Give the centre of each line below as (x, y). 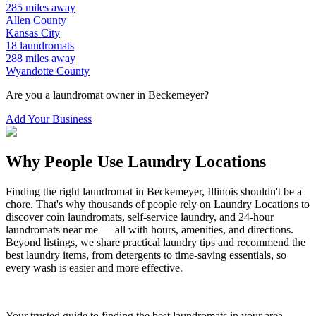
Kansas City (33, 33)
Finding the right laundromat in (76, 191)
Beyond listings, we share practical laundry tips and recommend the (156, 242)
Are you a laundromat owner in (77, 95)
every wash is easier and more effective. (94, 267)
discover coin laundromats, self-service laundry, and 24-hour (140, 217)
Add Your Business (49, 119)
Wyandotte (30, 71)
